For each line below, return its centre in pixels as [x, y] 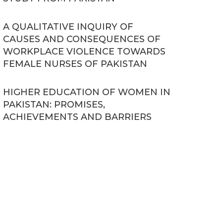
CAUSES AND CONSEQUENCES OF [82, 39]
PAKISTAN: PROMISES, [54, 105]
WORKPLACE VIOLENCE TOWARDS [84, 52]
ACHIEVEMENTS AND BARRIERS [77, 117]
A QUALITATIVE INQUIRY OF [68, 27]
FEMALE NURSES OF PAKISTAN [75, 64]
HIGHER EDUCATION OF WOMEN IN [87, 92]
